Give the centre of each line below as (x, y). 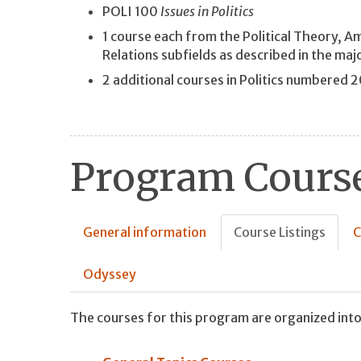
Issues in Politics (207, 11)
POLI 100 (131, 11)
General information (145, 232)
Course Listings (280, 232)
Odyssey (110, 274)
